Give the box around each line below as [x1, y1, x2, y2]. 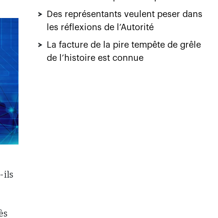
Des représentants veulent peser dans [47, 9, 202, 18]
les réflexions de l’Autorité [47, 22, 154, 32]
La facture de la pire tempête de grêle [47, 40, 201, 49]
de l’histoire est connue [47, 53, 144, 62]
